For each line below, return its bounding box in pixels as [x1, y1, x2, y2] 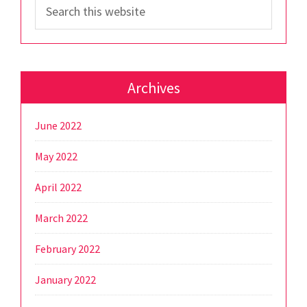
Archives [127, 78, 180, 98]
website [34, 27, 71, 42]
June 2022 [35, 119, 82, 133]
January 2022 [35, 273, 96, 287]
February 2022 [35, 242, 100, 256]
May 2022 [35, 149, 77, 164]
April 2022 [35, 180, 82, 195]
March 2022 [35, 211, 88, 225]
